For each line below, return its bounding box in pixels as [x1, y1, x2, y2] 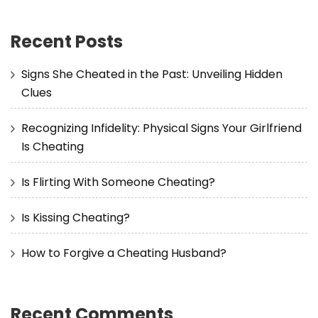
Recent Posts [11, 29, 123, 53]
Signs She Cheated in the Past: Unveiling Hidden [21, 65, 283, 82]
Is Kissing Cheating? [21, 209, 130, 226]
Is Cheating [21, 138, 84, 155]
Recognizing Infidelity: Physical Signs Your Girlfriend [21, 119, 302, 136]
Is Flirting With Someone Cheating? [21, 173, 215, 190]
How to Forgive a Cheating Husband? [21, 244, 226, 261]
